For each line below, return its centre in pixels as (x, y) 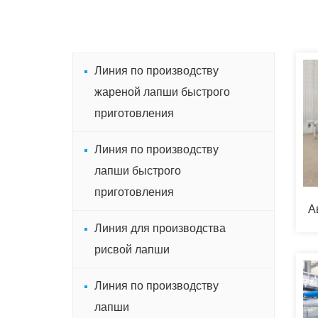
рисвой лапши (132, 250)
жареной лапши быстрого (162, 92)
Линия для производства (160, 228)
